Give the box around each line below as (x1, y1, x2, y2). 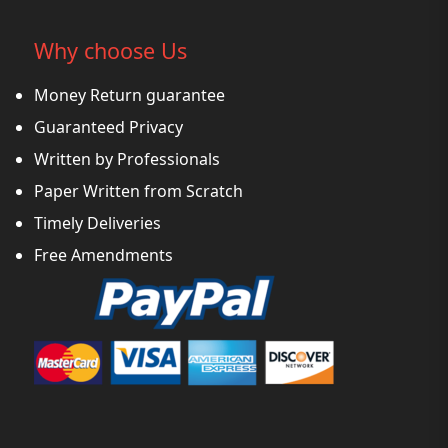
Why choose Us (34, 36, 187, 66)
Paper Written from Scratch (34, 180, 243, 203)
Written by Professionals (34, 148, 220, 171)
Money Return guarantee (34, 84, 225, 107)
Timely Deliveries (34, 212, 161, 235)
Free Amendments (34, 244, 173, 267)
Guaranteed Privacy (34, 116, 183, 139)
